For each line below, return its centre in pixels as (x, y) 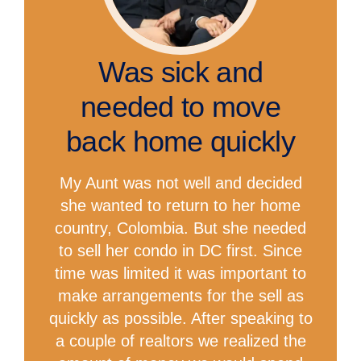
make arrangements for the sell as (180, 296)
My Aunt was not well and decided (180, 183)
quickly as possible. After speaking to (180, 319)
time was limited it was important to (180, 274)
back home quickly (180, 142)
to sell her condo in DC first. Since (180, 251)
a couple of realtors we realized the (180, 341)
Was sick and (180, 73)
